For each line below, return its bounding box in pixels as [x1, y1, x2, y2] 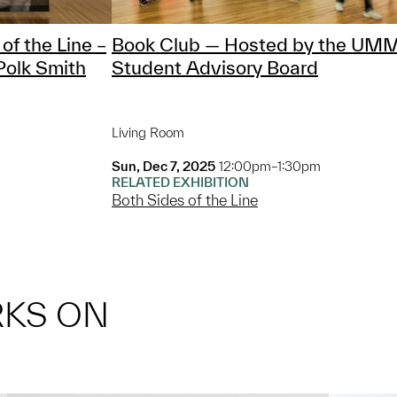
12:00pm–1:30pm [219, 159, 321, 175]
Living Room [112, 125, 184, 141]
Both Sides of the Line [112, 191, 258, 209]
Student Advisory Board [112, 57, 318, 79]
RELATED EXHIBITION [112, 175, 249, 191]
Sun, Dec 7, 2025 [112, 159, 215, 175]
